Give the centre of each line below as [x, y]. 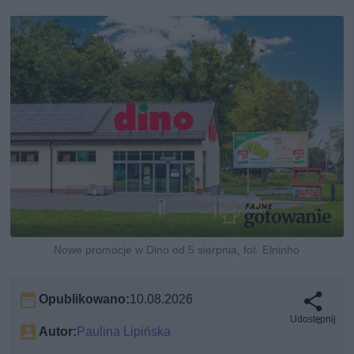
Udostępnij [313, 320]
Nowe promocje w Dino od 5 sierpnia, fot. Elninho [177, 250]
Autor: [58, 332]
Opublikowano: [85, 299]
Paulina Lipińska [124, 332]
